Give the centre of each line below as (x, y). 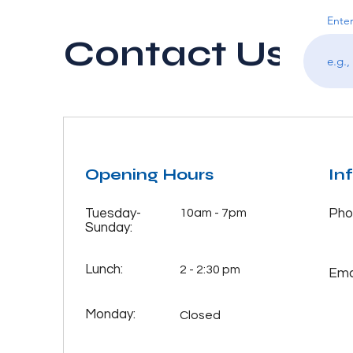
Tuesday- (113, 213)
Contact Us (175, 53)
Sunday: (108, 227)
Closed (200, 315)
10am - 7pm (213, 212)
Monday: (111, 314)
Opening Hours (149, 174)
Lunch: (105, 269)
